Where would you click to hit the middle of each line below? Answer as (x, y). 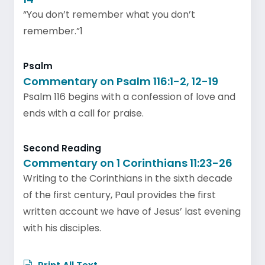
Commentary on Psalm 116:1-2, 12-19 (121, 81)
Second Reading (62, 148)
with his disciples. (62, 228)
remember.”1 (53, 31)
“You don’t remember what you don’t (109, 14)
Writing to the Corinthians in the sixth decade (128, 178)
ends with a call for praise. (83, 113)
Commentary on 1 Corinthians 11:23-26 (128, 163)
